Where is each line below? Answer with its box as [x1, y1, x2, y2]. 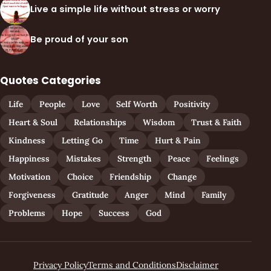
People [39, 99, 65, 109]
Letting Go [61, 135, 103, 146]
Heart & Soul [8, 117, 57, 128]
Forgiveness [8, 189, 56, 200]
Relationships [73, 117, 126, 128]
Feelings [206, 153, 240, 164]
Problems [8, 207, 45, 218]
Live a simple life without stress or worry [30, 3, 220, 16]
